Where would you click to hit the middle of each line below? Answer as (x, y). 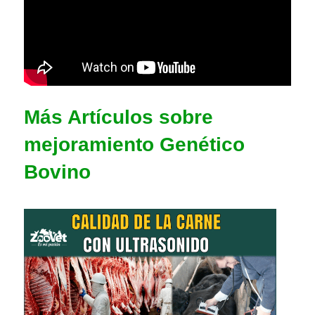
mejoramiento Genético (134, 144)
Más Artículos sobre (118, 117)
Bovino (57, 172)
